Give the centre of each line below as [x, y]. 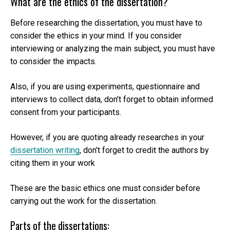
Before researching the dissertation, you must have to [106, 23]
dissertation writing [45, 150]
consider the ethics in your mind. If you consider [96, 35]
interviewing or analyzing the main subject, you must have [113, 48]
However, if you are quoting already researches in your [107, 137]
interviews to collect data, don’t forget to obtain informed [112, 99]
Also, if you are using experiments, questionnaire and [105, 86]
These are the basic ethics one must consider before [105, 188]
